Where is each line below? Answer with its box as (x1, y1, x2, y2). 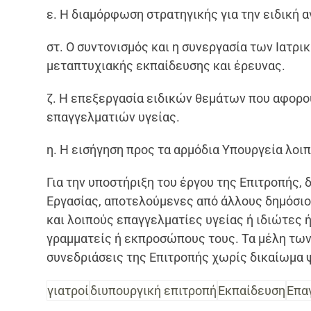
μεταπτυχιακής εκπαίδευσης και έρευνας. (47, 58, 286, 73)
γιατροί (47, 283, 90, 298)
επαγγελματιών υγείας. (47, 109, 180, 124)
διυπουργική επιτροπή (90, 283, 217, 298)
